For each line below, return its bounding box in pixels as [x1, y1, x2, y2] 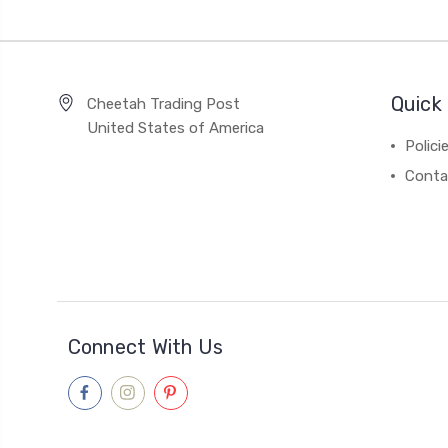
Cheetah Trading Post [87, 94, 240, 113]
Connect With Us [67, 334, 224, 359]
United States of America [87, 118, 264, 137]
